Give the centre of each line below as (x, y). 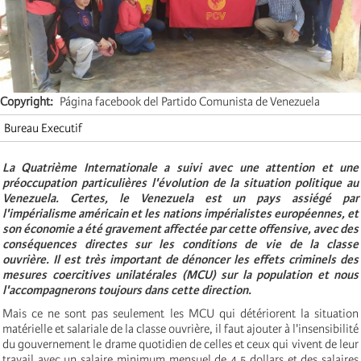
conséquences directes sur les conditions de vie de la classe (180, 244)
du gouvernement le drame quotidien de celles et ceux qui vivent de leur (180, 344)
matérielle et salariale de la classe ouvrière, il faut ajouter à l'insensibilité (180, 328)
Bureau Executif (43, 128)
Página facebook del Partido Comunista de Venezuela (190, 101)
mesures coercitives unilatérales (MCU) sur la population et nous (180, 274)
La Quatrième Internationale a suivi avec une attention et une (180, 167)
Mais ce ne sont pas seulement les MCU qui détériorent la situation (180, 313)
